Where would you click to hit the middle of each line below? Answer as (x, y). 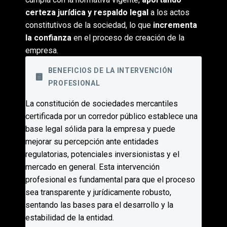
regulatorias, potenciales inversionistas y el (102, 154)
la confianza (48, 37)
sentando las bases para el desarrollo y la (99, 205)
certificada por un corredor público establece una (111, 116)
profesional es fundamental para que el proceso (110, 179)
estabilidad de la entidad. (70, 217)
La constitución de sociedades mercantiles (102, 103)
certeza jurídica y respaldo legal (87, 12)
